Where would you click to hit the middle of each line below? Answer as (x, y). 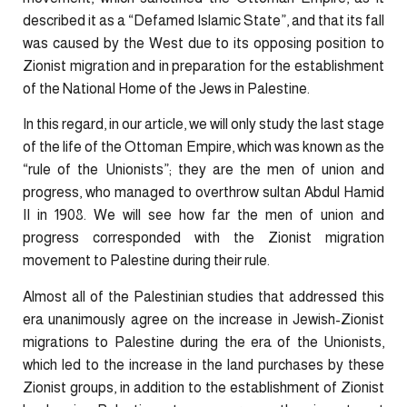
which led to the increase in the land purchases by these (203, 364)
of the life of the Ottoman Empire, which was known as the (203, 147)
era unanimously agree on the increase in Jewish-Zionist (203, 319)
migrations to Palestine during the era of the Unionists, (203, 342)
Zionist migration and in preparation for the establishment (203, 65)
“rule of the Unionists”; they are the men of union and (203, 170)
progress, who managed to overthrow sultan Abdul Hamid (203, 193)
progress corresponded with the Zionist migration (203, 238)
